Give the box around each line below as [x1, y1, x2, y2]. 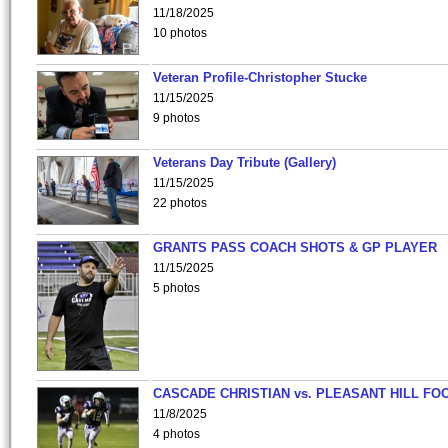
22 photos [153, 196, 207, 210]
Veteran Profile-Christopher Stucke [153, 70, 367, 85]
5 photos [153, 281, 200, 295]
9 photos [153, 111, 200, 125]
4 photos [153, 427, 200, 441]
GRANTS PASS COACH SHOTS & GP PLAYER [153, 240, 437, 255]
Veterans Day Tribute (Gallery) [153, 155, 336, 170]
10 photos [153, 26, 207, 40]
